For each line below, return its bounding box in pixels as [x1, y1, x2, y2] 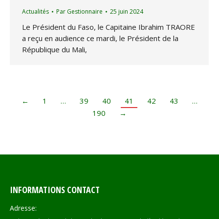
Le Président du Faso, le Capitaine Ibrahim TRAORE [22, 22, 195, 32]
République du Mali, [22, 44, 87, 55]
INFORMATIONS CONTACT [10, 183, 100, 196]
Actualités [22, 7, 49, 16]
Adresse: [10, 203, 37, 213]
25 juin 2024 [110, 7, 143, 16]
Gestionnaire [67, 7, 103, 16]
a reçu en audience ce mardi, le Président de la [22, 33, 178, 44]
